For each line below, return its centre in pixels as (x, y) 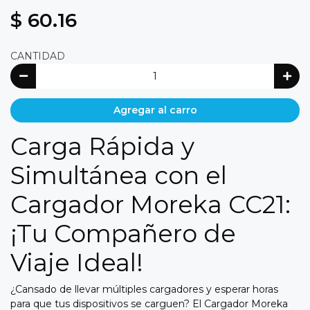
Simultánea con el (119, 176)
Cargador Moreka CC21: (151, 205)
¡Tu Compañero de (123, 234)
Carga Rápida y (102, 147)
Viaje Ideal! (77, 263)
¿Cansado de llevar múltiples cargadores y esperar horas (144, 290)
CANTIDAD (38, 56)
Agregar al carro (155, 110)
